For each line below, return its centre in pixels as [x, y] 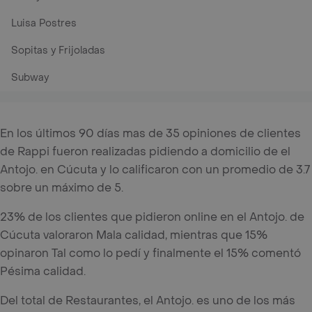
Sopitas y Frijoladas [58, 50]
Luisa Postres [44, 23]
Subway [30, 78]
